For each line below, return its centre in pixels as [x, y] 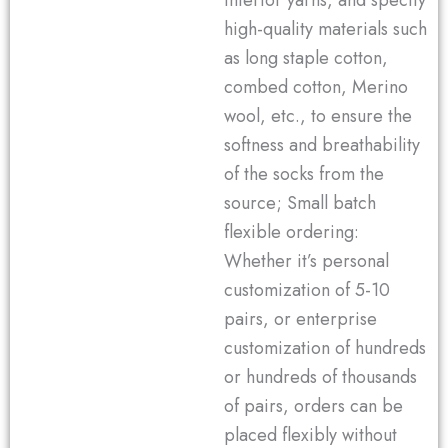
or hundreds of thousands [320, 377]
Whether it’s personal [306, 261]
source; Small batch [300, 203]
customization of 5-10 [307, 290]
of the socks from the [304, 174]
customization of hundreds [325, 348]
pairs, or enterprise [300, 319]
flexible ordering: [291, 232]
